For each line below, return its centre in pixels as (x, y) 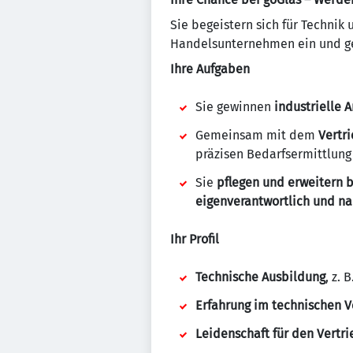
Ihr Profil (195, 239)
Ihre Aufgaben (210, 69)
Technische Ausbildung (260, 277)
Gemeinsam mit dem (257, 135)
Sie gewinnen (235, 107)
